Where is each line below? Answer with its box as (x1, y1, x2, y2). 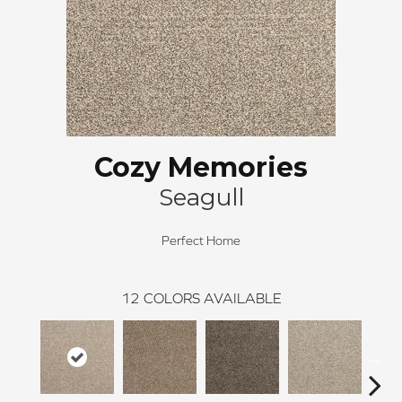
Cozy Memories (94, 150, 308, 184)
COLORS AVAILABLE (143, 289, 282, 306)
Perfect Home (162, 232, 240, 248)
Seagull (158, 182, 244, 212)
